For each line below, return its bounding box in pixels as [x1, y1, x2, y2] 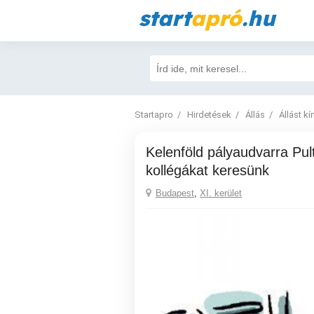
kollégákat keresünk [146, 163, 269, 178]
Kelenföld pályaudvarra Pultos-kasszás [146, 144, 155, 160]
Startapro [135, 109, 173, 120]
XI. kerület [200, 188, 242, 198]
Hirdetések [187, 109, 231, 120]
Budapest [156, 188, 194, 198]
